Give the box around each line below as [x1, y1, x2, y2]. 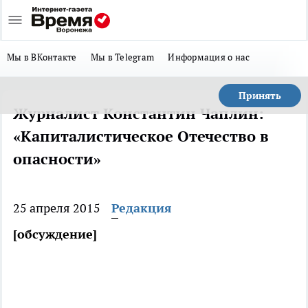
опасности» [13, 149, 101, 168]
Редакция [111, 200, 172, 216]
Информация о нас [168, 51, 250, 63]
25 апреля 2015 [13, 200, 100, 216]
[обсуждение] [13, 226, 97, 242]
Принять [239, 89, 281, 102]
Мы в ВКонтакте [7, 51, 77, 63]
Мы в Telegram [90, 51, 155, 63]
